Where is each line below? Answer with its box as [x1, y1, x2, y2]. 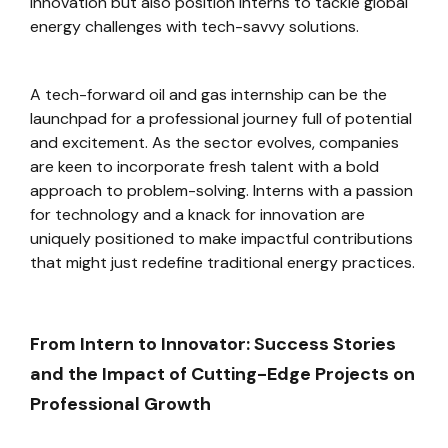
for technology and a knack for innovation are [30, 204, 365, 225]
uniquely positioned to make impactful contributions [30, 228, 413, 249]
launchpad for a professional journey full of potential [30, 108, 412, 129]
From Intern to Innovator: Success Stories [30, 332, 396, 356]
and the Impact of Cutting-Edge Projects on [30, 362, 415, 386]
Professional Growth [30, 392, 211, 416]
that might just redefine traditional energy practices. [30, 252, 415, 273]
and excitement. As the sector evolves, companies [30, 132, 399, 153]
